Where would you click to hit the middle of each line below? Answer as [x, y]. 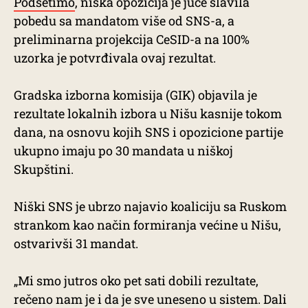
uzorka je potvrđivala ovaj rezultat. [115, 58]
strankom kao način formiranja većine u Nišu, [147, 225]
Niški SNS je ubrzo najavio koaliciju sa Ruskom [150, 206]
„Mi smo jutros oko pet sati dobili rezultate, [136, 280]
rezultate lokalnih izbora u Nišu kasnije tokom [148, 113]
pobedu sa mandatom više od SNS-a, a [124, 21]
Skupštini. [44, 169]
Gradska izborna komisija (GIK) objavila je [135, 95]
